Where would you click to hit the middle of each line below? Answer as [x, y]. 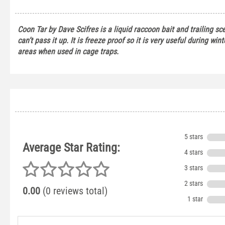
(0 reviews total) [74, 191]
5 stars [194, 137]
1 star [195, 199]
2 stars [194, 184]
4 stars [194, 152]
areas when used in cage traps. [69, 51]
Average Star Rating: [71, 148]
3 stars [194, 168]
